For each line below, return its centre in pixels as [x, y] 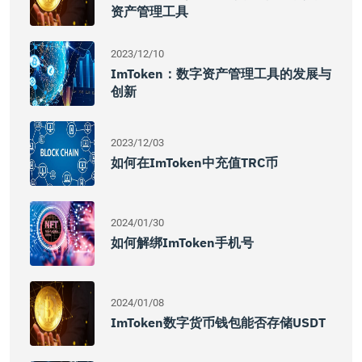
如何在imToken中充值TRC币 [194, 162]
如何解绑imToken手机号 [182, 242]
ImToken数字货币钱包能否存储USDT [218, 322]
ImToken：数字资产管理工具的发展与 [221, 74]
